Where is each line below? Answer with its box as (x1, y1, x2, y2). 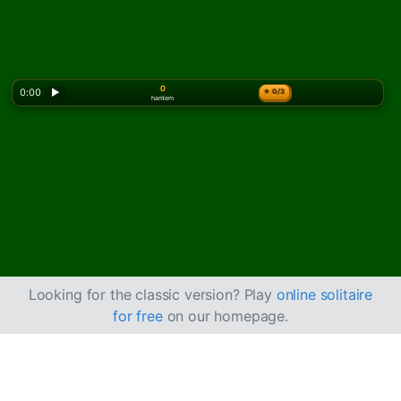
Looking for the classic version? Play (28, 286, 277, 304)
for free (112, 307, 163, 326)
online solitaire (276, 286, 373, 304)
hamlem (150, 94, 174, 103)
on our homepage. (162, 307, 288, 326)
